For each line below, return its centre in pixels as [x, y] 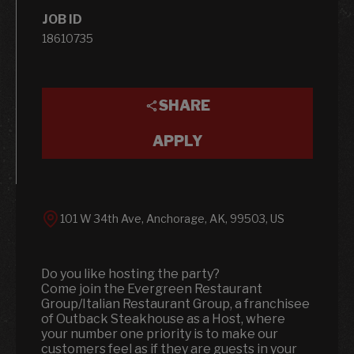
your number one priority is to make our [160, 334]
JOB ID [62, 19]
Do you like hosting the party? [130, 274]
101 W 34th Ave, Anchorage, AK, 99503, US [172, 218]
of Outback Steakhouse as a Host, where [163, 319]
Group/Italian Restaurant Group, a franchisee [175, 304]
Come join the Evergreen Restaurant [152, 289]
